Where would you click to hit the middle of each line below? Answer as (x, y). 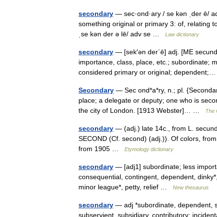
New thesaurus (191, 187)
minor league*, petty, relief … (126, 187)
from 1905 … (101, 149)
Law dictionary (182, 34)
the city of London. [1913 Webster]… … (142, 110)
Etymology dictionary (149, 149)
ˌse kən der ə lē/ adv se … (122, 34)
